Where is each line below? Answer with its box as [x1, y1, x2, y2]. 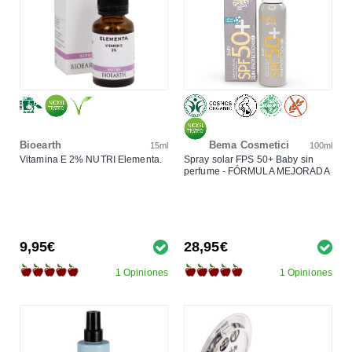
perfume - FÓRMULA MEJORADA [184, 165, 330, 177]
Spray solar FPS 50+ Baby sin [184, 153, 313, 165]
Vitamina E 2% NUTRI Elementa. [20, 153, 162, 165]
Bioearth [20, 138, 61, 151]
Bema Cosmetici [209, 138, 290, 151]
